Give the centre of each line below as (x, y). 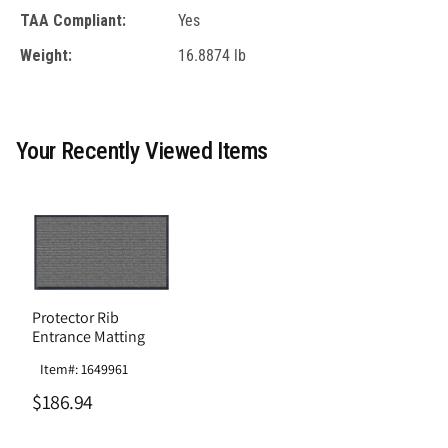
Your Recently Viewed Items (142, 150)
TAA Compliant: (73, 20)
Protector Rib (75, 317)
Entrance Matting (88, 336)
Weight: (46, 55)
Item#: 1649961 (84, 368)
